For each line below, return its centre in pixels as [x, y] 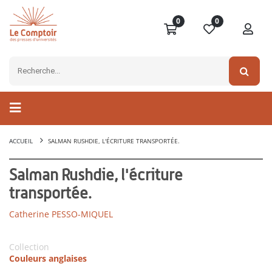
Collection [29, 247]
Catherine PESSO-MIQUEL [61, 214]
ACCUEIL [21, 141]
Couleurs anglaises [48, 259]
